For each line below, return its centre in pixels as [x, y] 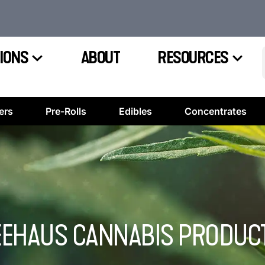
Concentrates [216, 111]
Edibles [135, 111]
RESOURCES [193, 58]
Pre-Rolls [66, 111]
